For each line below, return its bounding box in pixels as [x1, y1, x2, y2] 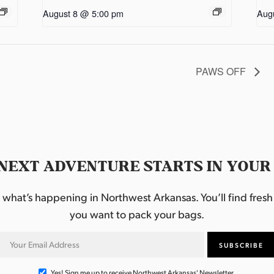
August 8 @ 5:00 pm [43, 7, 124, 20]
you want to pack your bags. [70, 206, 204, 221]
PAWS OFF [195, 64, 248, 78]
